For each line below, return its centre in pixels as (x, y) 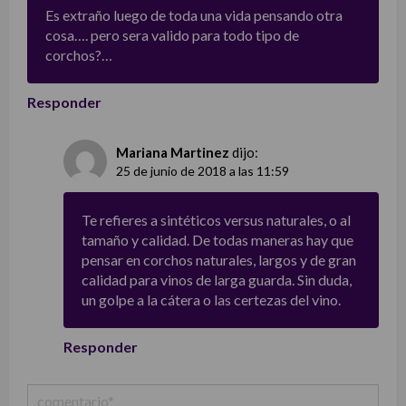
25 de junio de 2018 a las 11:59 (203, 171)
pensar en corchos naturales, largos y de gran (219, 260)
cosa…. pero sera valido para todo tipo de (172, 35)
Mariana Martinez (173, 153)
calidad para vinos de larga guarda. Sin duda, (217, 280)
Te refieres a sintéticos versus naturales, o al (216, 220)
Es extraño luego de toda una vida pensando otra (194, 15)
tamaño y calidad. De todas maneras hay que (217, 240)
